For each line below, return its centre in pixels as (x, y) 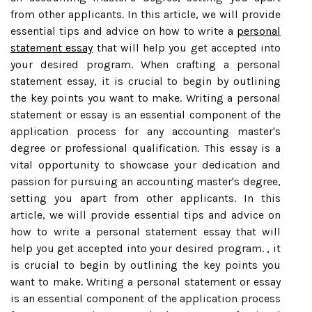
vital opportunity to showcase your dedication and (146, 164)
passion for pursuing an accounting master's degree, (146, 181)
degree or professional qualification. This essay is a (146, 148)
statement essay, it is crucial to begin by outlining (146, 81)
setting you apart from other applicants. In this (146, 198)
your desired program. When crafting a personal (146, 64)
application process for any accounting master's (146, 131)
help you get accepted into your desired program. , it (146, 248)
